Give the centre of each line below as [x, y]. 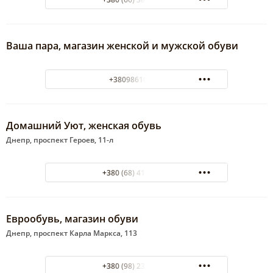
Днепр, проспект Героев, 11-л [60, 140]
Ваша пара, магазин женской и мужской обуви [122, 46]
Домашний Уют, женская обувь [84, 126]
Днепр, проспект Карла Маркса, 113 [72, 233]
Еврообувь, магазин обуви [72, 219]
